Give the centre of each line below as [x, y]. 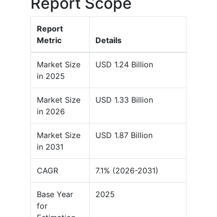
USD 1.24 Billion [124, 65]
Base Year [55, 194]
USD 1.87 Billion [124, 135]
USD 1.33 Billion [124, 100]
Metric [49, 40]
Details [108, 40]
